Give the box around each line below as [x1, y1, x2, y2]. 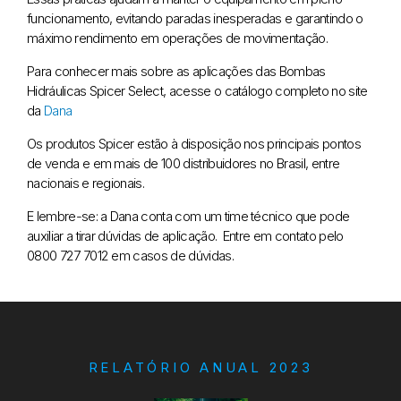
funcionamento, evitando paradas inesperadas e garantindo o [27, 9, 363, 27]
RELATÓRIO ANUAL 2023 [88, 359, 313, 377]
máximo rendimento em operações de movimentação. [27, 29, 328, 47]
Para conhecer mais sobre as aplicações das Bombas [27, 62, 326, 80]
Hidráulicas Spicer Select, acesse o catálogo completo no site [27, 81, 368, 99]
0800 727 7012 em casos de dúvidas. [27, 246, 234, 264]
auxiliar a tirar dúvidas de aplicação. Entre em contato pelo [27, 226, 344, 244]
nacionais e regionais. [27, 174, 145, 192]
